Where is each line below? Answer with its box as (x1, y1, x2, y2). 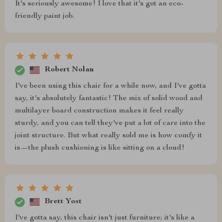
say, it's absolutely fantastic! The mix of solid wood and (15, 94, 203, 103)
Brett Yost (45, 198, 82, 206)
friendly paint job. (15, 12, 74, 20)
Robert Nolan (45, 66, 94, 74)
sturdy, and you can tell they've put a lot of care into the (15, 119, 206, 127)
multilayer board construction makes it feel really (15, 107, 184, 115)
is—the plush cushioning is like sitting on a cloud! (15, 144, 184, 152)
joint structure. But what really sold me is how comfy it (15, 131, 202, 140)
